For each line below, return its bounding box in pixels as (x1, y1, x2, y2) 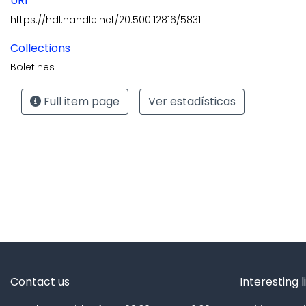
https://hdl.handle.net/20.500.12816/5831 (10, 12, 201, 27)
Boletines (10, 59, 55, 74)
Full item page (41, 93, 120, 109)
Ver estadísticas (148, 93, 236, 109)
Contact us (10, 274, 70, 290)
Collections (10, 40, 70, 56)
